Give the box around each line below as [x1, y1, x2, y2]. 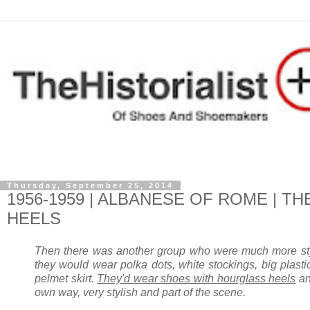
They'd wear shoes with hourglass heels [97, 273, 296, 285]
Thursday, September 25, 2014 [7, 181, 174, 190]
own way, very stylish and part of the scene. [35, 286, 248, 299]
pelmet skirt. [35, 273, 98, 285]
